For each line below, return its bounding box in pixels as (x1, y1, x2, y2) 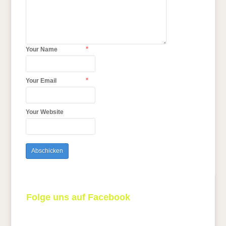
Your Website (26, 108, 64, 116)
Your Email (26, 77, 57, 85)
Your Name (26, 46, 58, 53)
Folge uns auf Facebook (26, 192, 131, 203)
